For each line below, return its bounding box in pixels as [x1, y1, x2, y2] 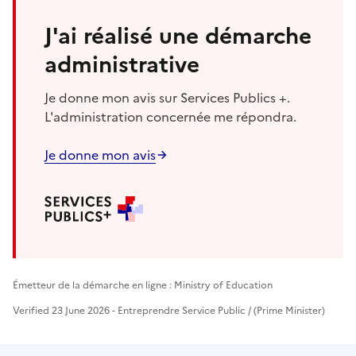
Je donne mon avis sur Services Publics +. [44, 87, 290, 107]
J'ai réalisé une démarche [44, 18, 311, 52]
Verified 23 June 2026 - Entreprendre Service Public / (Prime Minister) [13, 303, 325, 318]
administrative [44, 47, 199, 81]
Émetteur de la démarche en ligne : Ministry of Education [13, 277, 273, 292]
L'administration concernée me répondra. [44, 106, 296, 126]
